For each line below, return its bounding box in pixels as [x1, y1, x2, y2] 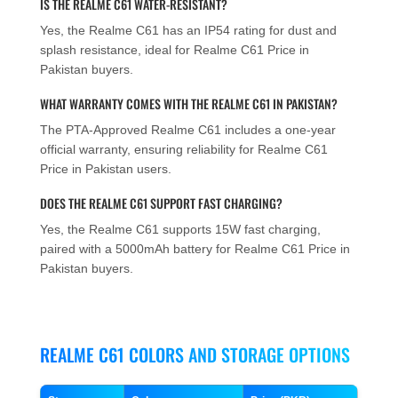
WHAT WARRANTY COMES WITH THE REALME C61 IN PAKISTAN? [40, 93, 338, 113]
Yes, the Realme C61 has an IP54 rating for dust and [40, 22, 337, 37]
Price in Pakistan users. [40, 161, 171, 176]
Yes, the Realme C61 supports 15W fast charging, [40, 221, 321, 236]
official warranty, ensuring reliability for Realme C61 [40, 141, 328, 156]
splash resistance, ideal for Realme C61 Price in [40, 42, 309, 57]
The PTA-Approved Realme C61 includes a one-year [40, 122, 336, 137]
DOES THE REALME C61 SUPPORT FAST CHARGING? [40, 193, 283, 212]
